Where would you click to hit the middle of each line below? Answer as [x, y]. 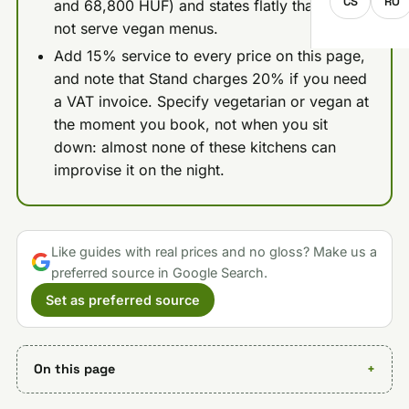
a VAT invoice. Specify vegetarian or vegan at [211, 102]
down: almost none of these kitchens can [194, 147]
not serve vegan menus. [136, 28]
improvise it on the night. [139, 170]
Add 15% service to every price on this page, [209, 56]
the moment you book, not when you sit [190, 125]
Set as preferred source [122, 299]
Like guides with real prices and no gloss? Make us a [214, 251]
